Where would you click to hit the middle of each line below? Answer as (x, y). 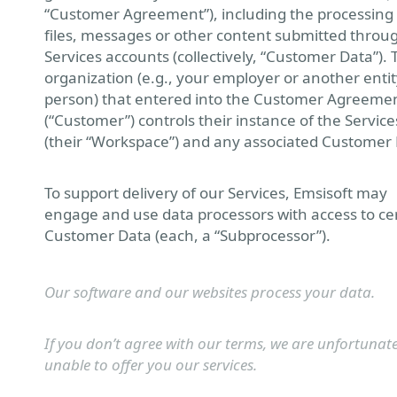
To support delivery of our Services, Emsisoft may (216, 193)
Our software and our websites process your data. (210, 292)
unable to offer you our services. (151, 365)
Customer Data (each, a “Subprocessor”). (187, 235)
